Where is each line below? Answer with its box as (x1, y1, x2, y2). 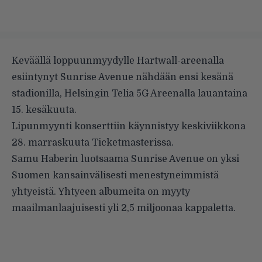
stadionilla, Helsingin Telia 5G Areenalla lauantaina (12, 88, 247, 99)
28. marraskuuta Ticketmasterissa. (12, 137, 174, 148)
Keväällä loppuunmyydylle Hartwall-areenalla (12, 55, 224, 66)
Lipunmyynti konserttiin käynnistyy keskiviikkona (12, 120, 246, 132)
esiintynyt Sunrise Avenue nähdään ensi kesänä (12, 71, 233, 82)
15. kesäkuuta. (12, 104, 77, 115)
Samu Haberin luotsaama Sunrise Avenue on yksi (12, 153, 239, 164)
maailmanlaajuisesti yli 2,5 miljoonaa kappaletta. (12, 202, 236, 213)
